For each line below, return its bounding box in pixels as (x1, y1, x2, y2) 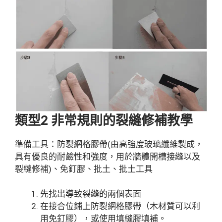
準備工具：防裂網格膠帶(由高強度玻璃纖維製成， (15, 139, 203, 149)
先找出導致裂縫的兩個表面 (40, 189, 141, 199)
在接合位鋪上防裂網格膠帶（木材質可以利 (40, 201, 200, 212)
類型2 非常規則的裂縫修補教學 (15, 112, 193, 128)
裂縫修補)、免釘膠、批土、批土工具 (15, 164, 153, 174)
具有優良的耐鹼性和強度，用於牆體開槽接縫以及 (15, 151, 200, 162)
